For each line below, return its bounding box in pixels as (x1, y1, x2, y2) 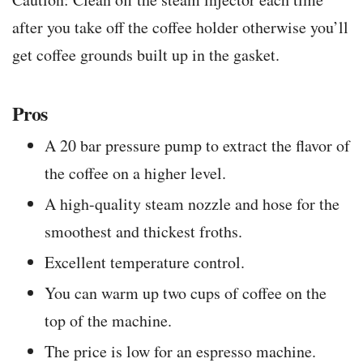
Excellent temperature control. (45, 251, 245, 274)
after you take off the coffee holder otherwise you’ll (12, 16, 348, 39)
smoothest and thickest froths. (45, 220, 242, 243)
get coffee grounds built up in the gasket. (12, 44, 280, 66)
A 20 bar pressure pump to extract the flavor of (45, 135, 350, 157)
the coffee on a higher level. (45, 162, 226, 185)
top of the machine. (45, 310, 172, 332)
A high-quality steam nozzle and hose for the (45, 193, 340, 216)
